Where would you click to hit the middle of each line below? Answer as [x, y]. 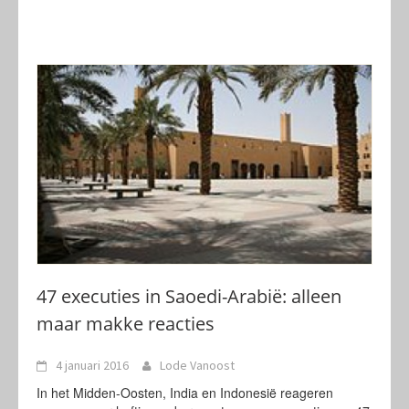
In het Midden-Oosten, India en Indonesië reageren [185, 393]
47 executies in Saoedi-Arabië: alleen [189, 296]
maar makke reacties [126, 324]
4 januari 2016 [92, 365]
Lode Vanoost [197, 365]
